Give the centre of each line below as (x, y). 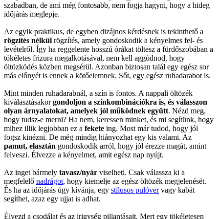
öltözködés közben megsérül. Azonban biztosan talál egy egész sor (106, 66)
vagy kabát (177, 190)
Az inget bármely (32, 172)
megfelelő (20, 181)
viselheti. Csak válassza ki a (141, 172)
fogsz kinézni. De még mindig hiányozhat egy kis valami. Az (98, 137)
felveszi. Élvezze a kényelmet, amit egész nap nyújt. (84, 154)
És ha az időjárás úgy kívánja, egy (57, 190)
